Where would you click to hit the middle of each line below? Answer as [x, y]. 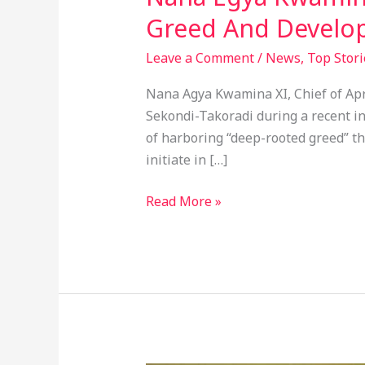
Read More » [183, 202]
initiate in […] [186, 160]
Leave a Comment [200, 58]
